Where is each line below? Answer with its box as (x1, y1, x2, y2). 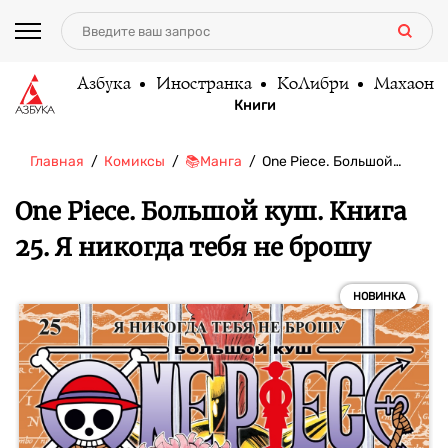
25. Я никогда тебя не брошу (15, 232, 371, 263)
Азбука (76, 74, 130, 94)
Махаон (373, 74, 433, 94)
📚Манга (185, 153, 242, 170)
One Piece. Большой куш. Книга (15, 196, 406, 227)
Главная (30, 153, 84, 170)
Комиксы (104, 153, 165, 170)
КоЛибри (276, 74, 348, 94)
